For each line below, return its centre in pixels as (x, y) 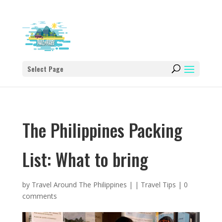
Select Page (45, 69)
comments (39, 196)
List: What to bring (85, 159)
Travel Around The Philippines (79, 185)
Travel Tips (158, 185)
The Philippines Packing (102, 130)
